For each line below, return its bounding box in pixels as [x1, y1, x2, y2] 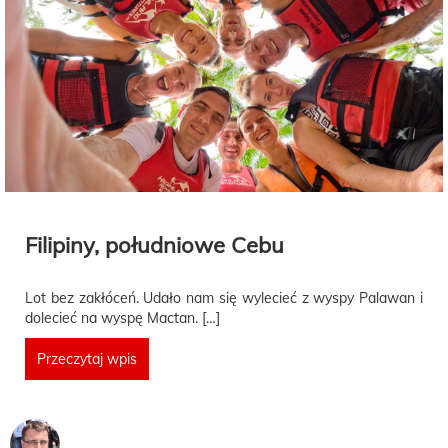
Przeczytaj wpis [37, 350, 137, 369]
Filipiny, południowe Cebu [25, 231, 284, 260]
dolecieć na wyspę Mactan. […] [25, 309, 220, 328]
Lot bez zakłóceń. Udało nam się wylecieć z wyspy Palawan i [25, 289, 423, 308]
